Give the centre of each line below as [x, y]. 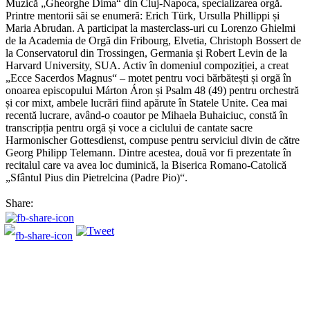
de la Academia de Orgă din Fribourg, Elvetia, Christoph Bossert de [153, 40]
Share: [19, 203]
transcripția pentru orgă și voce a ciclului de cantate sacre [129, 127]
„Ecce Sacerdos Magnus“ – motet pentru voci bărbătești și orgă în [148, 77]
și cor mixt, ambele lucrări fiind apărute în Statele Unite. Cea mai [146, 102]
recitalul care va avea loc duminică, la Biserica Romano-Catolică [146, 165]
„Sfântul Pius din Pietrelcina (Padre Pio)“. [97, 177]
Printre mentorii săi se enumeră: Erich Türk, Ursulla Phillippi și [143, 15]
